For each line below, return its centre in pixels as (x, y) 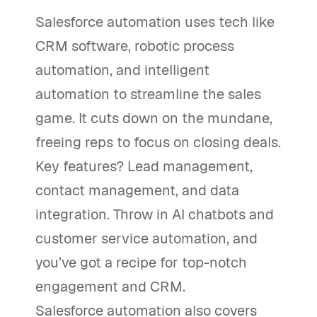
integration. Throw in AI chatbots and (155, 214)
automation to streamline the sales (148, 94)
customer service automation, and (146, 238)
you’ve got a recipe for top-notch (141, 262)
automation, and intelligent (122, 70)
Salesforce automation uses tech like (155, 22)
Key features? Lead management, (144, 166)
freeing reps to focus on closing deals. (158, 142)
